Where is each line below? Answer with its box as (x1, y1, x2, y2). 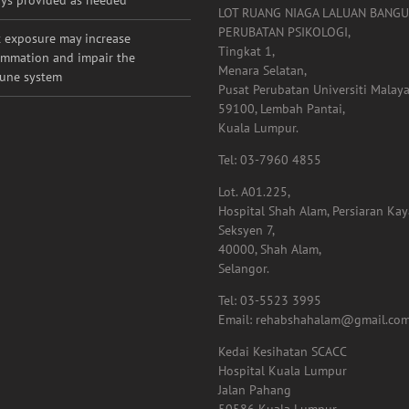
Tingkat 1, (218, 80, 275, 98)
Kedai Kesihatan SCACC (218, 381, 347, 398)
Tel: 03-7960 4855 (218, 189, 321, 206)
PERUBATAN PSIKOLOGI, (218, 61, 351, 79)
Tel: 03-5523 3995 (218, 330, 321, 347)
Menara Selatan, (218, 100, 307, 117)
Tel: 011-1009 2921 (218, 10, 329, 27)
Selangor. (218, 298, 269, 315)
